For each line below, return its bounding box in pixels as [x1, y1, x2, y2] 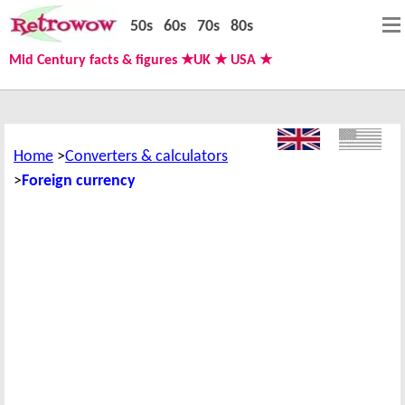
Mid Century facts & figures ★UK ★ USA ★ [9, 53, 272, 68]
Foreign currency [22, 173, 136, 190]
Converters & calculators [65, 148, 228, 165]
